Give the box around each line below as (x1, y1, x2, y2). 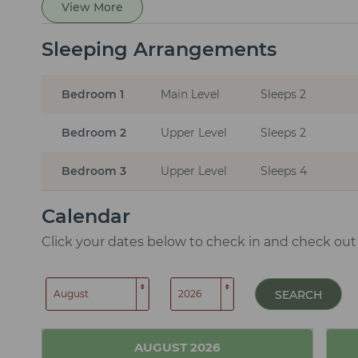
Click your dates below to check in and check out (42, 233, 356, 249)
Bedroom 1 (62, 86, 124, 101)
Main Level (161, 86, 221, 101)
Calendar (42, 204, 130, 228)
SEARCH (275, 287, 322, 302)
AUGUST (134, 339, 187, 355)
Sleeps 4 (260, 163, 307, 178)
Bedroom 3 (62, 163, 126, 178)
